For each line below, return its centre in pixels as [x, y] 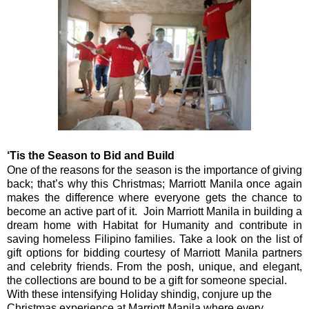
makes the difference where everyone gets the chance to [154, 197]
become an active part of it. [75, 211]
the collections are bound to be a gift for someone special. [147, 280]
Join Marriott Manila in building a [223, 211]
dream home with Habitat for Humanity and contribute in [154, 225]
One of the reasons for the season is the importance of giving [154, 170]
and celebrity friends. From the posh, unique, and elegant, [154, 266]
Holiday [139, 294]
